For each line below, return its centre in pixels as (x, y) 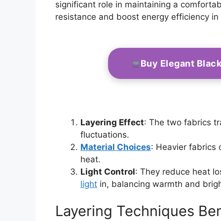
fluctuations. (105, 134)
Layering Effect (112, 122)
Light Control (108, 171)
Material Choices (116, 147)
